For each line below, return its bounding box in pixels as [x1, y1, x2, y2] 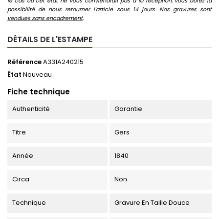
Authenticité [12, 104, 50, 113]
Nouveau [23, 69, 52, 79]
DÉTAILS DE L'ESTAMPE [7, 33, 92, 45]
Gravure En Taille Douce [114, 197, 190, 207]
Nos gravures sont [159, 5, 212, 13]
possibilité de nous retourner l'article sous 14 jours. [7, 5, 159, 13]
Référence [7, 57, 42, 66]
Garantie [114, 104, 142, 113]
